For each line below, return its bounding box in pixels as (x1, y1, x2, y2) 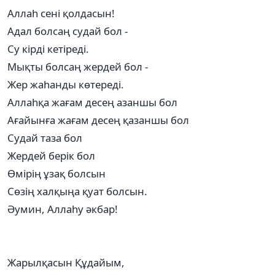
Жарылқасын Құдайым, (7, 255, 125, 269)
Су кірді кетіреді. (7, 41, 89, 56)
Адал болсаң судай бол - (7, 23, 128, 38)
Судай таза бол (7, 130, 82, 145)
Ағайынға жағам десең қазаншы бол (7, 112, 189, 127)
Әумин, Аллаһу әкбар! (7, 201, 118, 216)
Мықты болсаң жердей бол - (7, 59, 148, 74)
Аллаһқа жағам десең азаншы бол (7, 95, 177, 109)
